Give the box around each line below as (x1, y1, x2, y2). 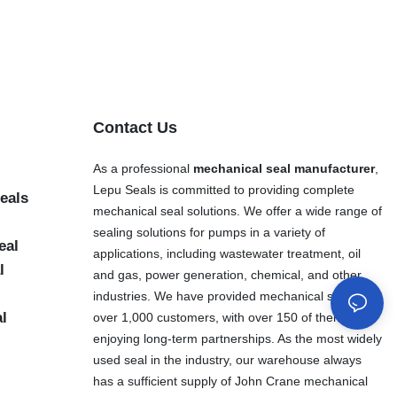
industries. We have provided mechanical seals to (92, 288, 370, 303)
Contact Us (92, 118, 177, 136)
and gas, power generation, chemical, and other (92, 267, 362, 282)
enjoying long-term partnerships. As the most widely (92, 331, 382, 346)
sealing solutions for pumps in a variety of (92, 224, 325, 239)
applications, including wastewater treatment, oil (92, 245, 361, 261)
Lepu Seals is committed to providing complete (92, 182, 354, 197)
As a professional (92, 160, 193, 175)
